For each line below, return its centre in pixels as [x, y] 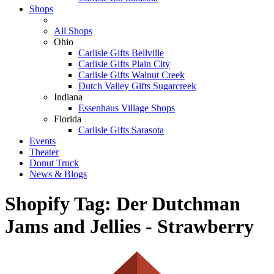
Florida [68, 119]
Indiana [68, 97]
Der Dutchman [178, 204]
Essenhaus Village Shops [127, 108]
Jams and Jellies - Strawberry [129, 227]
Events [43, 141]
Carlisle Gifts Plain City [124, 64]
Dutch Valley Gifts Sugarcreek [137, 86]
